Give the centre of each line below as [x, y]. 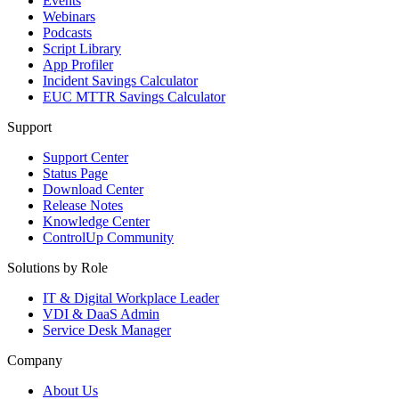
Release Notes [83, 206]
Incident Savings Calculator [120, 81]
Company [35, 361]
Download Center [93, 190]
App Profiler [78, 65]
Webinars [69, 17]
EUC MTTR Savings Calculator [134, 97]
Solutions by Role [57, 268]
